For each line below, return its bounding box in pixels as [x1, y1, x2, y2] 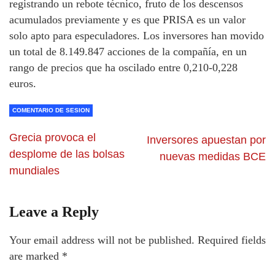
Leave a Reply [9, 203, 99, 220]
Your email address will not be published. [9, 233, 195, 246]
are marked [9, 249, 62, 262]
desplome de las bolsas [9, 147, 125, 160]
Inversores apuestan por [147, 133, 266, 146]
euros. [9, 77, 36, 90]
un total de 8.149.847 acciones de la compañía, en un [9, 45, 247, 58]
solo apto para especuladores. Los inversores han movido [9, 29, 264, 42]
